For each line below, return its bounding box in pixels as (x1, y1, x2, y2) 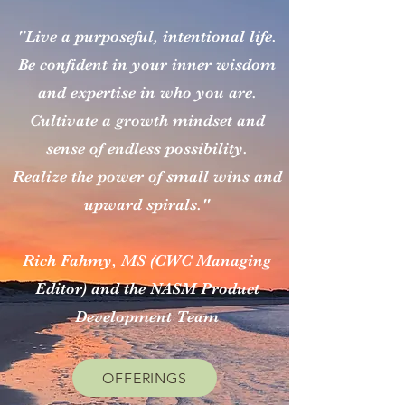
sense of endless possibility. (46, 139, 248, 157)
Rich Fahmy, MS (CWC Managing (23, 251, 271, 269)
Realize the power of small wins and (12, 167, 282, 185)
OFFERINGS (102, 369, 187, 387)
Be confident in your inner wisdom (18, 55, 276, 73)
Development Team (75, 307, 219, 325)
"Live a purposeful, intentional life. (17, 27, 277, 45)
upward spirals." (84, 195, 210, 213)
